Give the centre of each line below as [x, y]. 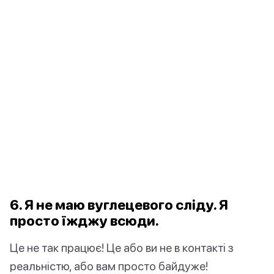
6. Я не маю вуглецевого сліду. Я [119, 205]
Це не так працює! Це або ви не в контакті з [122, 248]
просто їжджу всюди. [84, 221]
